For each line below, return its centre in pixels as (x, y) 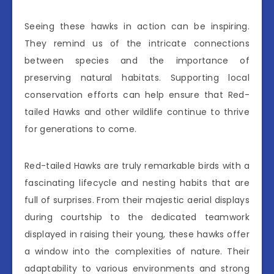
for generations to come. (81, 129)
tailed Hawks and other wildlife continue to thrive (137, 112)
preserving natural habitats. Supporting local (137, 78)
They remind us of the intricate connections (137, 44)
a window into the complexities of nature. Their (137, 252)
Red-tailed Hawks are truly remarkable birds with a (137, 166)
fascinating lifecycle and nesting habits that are (137, 183)
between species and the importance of (137, 61)
